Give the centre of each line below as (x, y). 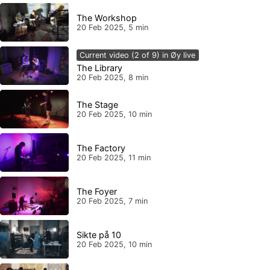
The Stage (97, 104)
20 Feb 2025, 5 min (112, 27)
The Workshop (106, 17)
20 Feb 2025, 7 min (112, 201)
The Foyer (96, 191)
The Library (99, 68)
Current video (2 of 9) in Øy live (138, 55)
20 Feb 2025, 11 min (113, 157)
